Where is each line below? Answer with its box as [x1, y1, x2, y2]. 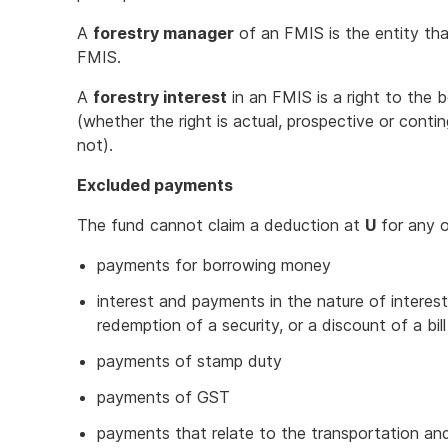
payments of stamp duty [97, 351, 282, 371]
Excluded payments [77, 175, 233, 195]
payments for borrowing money [97, 255, 331, 275]
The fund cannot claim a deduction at [77, 215, 365, 235]
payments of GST [97, 387, 230, 407]
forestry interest [93, 87, 227, 107]
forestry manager [93, 23, 234, 43]
